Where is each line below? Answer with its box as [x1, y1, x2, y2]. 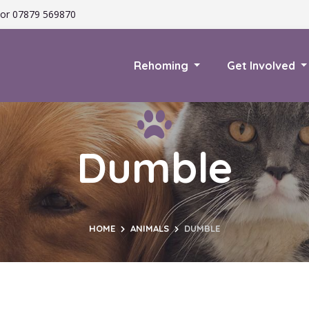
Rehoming [133, 58, 191, 72]
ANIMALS [130, 223, 169, 234]
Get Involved [226, 58, 298, 72]
